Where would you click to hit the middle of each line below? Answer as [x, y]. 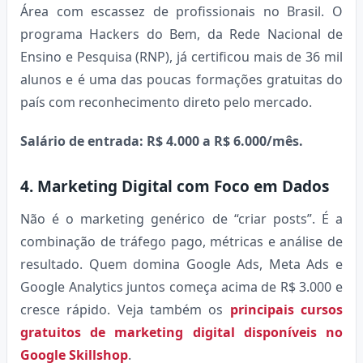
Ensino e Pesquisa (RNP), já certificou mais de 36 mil [181, 56]
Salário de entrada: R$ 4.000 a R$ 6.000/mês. [162, 141]
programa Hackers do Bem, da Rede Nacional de [181, 34]
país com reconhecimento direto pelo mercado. [166, 102]
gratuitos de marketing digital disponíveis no [181, 332]
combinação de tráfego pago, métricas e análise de [181, 241]
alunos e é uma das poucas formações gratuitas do [181, 79]
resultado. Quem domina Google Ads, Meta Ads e [181, 264]
